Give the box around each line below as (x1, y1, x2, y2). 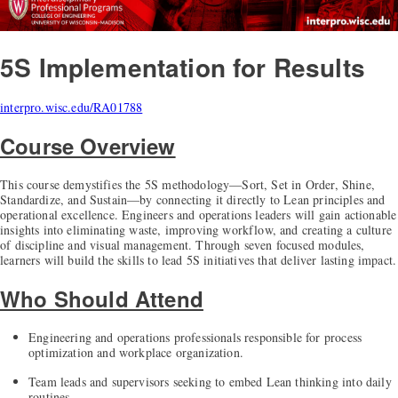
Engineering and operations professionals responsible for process (28, 328, 362, 346)
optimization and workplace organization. (28, 343, 243, 361)
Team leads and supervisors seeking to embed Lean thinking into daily (28, 372, 392, 390)
